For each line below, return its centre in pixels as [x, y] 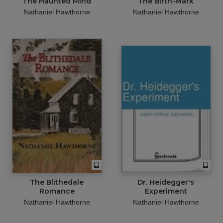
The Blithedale [57, 182]
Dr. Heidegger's [166, 182]
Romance [57, 191]
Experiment [166, 191]
